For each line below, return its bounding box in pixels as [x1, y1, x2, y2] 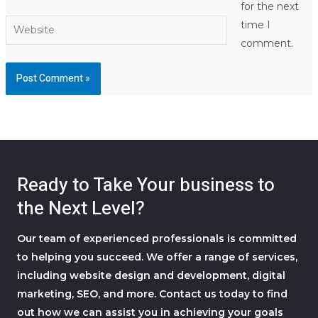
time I [240, 18, 270, 31]
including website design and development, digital [17, 268, 285, 282]
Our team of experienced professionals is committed [17, 231, 297, 245]
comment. [240, 36, 293, 50]
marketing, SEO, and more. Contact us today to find [17, 287, 287, 300]
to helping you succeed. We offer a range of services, [17, 250, 297, 263]
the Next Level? [17, 194, 145, 222]
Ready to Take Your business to [17, 171, 275, 199]
